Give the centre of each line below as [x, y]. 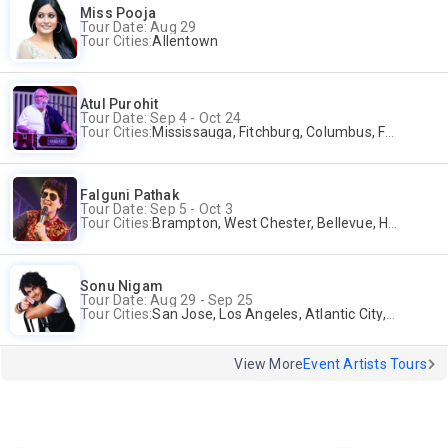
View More [269, 364]
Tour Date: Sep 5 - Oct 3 [156, 209]
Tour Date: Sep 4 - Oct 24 [160, 118]
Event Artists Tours [365, 364]
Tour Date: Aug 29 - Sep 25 [167, 300]
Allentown [185, 41]
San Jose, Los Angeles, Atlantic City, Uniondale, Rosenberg [269, 314]
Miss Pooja [118, 13]
